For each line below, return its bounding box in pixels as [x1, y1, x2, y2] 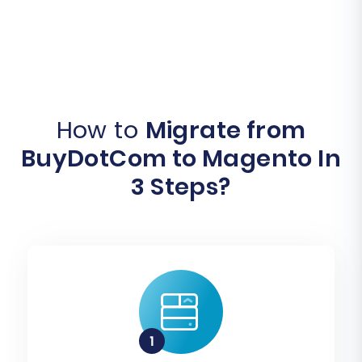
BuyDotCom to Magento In [20, 142, 342, 175]
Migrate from [145, 114, 306, 147]
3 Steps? [131, 170, 231, 204]
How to [56, 114, 145, 147]
